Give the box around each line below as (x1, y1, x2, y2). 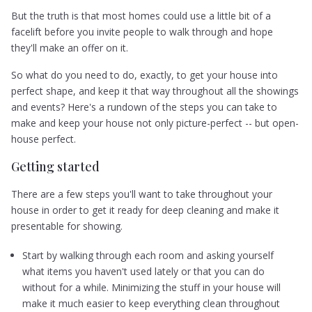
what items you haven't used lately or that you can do (22, 264, 265, 278)
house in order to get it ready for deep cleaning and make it (11, 203, 280, 217)
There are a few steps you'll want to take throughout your (11, 187, 273, 201)
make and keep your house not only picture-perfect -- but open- (11, 116, 299, 130)
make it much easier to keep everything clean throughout (22, 296, 281, 310)
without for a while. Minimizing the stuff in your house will (22, 280, 281, 294)
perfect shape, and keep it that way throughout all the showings (11, 84, 299, 97)
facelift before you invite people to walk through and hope (11, 24, 274, 38)
